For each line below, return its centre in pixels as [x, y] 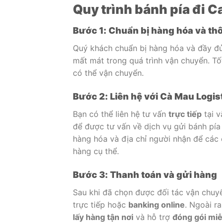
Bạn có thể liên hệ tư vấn [121, 114]
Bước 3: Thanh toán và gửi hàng [145, 174]
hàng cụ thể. [96, 151]
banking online [157, 204]
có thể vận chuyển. [108, 73]
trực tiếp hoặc [101, 204]
